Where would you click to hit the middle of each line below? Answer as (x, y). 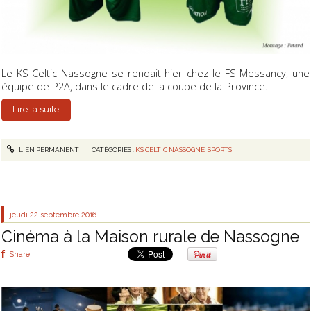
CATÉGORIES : (113, 150)
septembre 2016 (69, 214)
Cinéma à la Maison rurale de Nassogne (150, 236)
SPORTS (219, 150)
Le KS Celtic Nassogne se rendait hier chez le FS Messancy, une (155, 73)
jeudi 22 (24, 214)
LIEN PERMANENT (48, 150)
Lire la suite (36, 110)
